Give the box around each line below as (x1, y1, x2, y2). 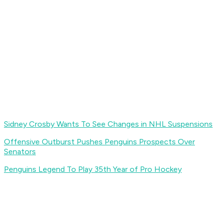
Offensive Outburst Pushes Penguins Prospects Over (4, 137, 195, 147)
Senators (4, 147, 36, 157)
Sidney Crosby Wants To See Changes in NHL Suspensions (4, 119, 213, 129)
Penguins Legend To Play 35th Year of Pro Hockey (4, 165, 182, 174)
